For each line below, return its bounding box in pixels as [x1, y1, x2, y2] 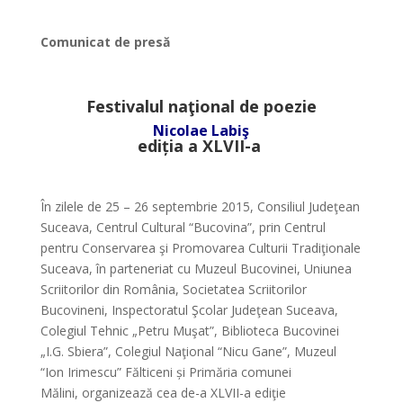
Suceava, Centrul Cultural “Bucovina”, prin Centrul [40, 219, 326, 236]
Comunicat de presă [40, 33, 170, 50]
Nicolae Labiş [153, 121, 250, 140]
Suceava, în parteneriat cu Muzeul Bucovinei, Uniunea [40, 260, 352, 277]
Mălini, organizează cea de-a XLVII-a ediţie [40, 384, 286, 401]
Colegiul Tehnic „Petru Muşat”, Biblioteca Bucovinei [40, 322, 339, 339]
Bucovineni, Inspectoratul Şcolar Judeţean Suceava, [40, 301, 338, 318]
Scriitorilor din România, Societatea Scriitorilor [40, 281, 307, 298]
